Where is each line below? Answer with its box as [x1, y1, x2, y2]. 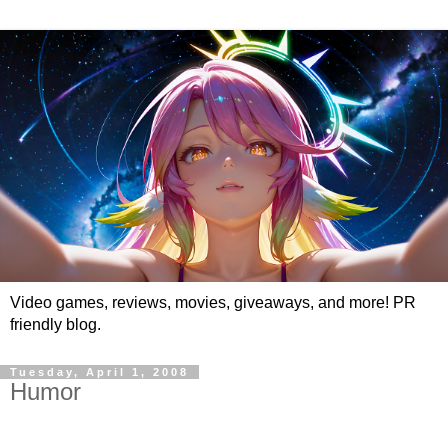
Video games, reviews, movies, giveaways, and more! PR [10, 293, 416, 311]
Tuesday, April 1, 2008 [10, 365, 189, 378]
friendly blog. [10, 315, 101, 333]
